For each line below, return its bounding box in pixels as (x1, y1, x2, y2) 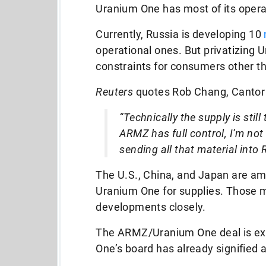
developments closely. (96, 201, 206, 213)
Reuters (96, 85, 134, 98)
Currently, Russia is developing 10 (96, 28, 264, 40)
